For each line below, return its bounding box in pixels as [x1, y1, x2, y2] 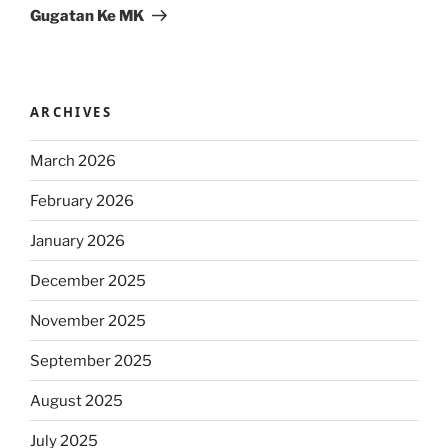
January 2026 [30, 231, 125, 250]
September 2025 [30, 351, 152, 370]
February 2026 [30, 191, 134, 210]
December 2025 [30, 271, 146, 290]
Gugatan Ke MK [30, 6, 144, 25]
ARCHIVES [30, 102, 112, 121]
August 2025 [30, 391, 123, 410]
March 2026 [30, 151, 116, 170]
